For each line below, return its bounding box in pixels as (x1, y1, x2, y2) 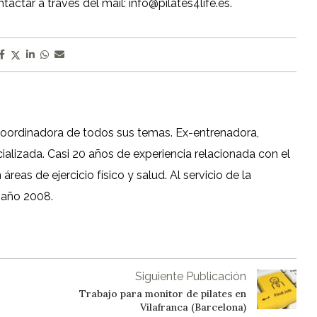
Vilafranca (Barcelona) (139, 301, 246, 314)
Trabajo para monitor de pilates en (79, 287, 246, 301)
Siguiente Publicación (134, 270, 246, 284)
